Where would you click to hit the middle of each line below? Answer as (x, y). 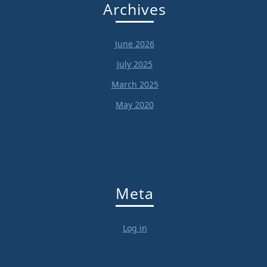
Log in (135, 228)
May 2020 (135, 104)
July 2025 (135, 64)
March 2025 (135, 84)
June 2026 (135, 44)
